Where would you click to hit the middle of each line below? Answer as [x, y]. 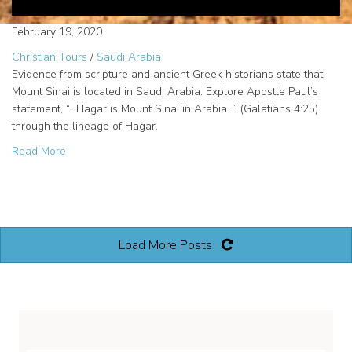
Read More [39, 151]
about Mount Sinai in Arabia [134, 150]
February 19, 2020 [57, 31]
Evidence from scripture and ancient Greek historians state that [167, 74]
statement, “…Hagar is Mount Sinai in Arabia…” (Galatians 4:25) [165, 108]
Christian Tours [49, 57]
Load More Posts [165, 245]
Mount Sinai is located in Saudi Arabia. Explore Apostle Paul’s [165, 91]
